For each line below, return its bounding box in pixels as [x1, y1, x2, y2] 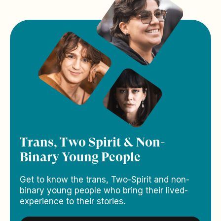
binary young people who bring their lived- [20, 185, 188, 196]
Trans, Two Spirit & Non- [20, 135, 165, 150]
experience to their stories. [20, 196, 125, 207]
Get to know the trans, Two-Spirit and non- [20, 175, 189, 185]
